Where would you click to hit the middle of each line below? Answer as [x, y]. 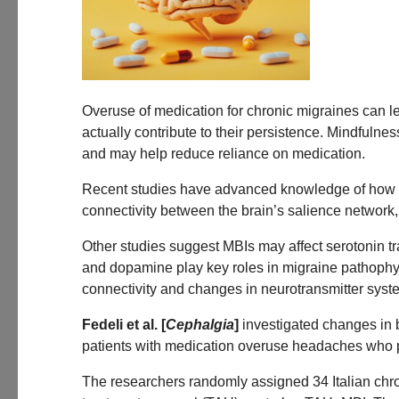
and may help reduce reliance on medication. [224, 154]
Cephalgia [200, 325]
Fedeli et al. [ [124, 325]
